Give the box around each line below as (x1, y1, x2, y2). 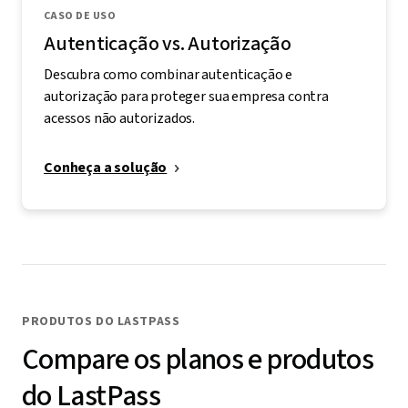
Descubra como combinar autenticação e (44, 65, 293, 86)
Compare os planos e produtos (22, 339, 374, 382)
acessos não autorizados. (44, 108, 196, 129)
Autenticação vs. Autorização (44, 29, 291, 59)
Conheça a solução (44, 158, 168, 178)
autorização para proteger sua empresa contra (44, 87, 329, 107)
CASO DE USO (44, 8, 117, 25)
